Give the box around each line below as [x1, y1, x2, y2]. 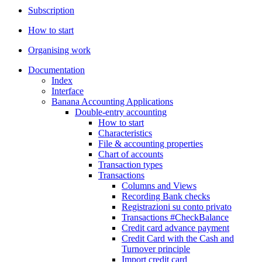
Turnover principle [122, 244, 190, 254]
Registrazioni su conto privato [122, 202, 232, 212]
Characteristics [98, 128, 152, 139]
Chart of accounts [98, 149, 163, 160]
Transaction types [98, 160, 163, 170]
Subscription [28, 5, 74, 16]
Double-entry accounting [75, 107, 167, 118]
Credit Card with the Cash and [122, 233, 234, 244]
